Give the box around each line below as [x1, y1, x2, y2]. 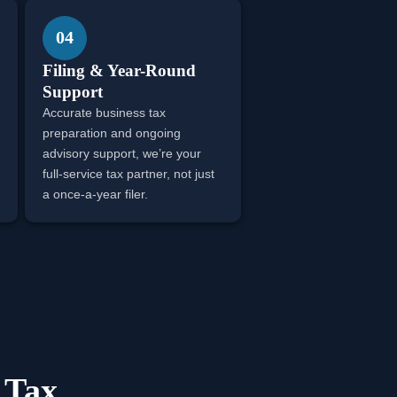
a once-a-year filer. [42, 186, 148, 201]
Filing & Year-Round [42, 60, 196, 80]
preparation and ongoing [42, 125, 181, 140]
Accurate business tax [42, 105, 166, 120]
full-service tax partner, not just [42, 166, 214, 181]
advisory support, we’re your [42, 145, 201, 160]
